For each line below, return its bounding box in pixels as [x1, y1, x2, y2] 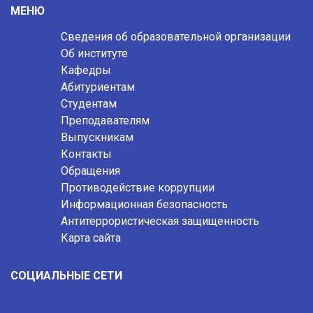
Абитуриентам [61, 80, 135, 94]
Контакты [61, 147, 112, 161]
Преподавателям [61, 114, 150, 127]
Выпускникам [61, 131, 133, 144]
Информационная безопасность [61, 198, 228, 211]
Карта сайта [61, 231, 121, 245]
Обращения [61, 164, 120, 177]
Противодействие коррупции [61, 181, 214, 194]
